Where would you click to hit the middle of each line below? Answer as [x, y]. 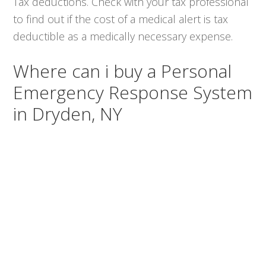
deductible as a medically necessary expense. [123, 36]
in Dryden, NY [68, 113]
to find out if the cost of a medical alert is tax [121, 19]
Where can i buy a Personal [123, 71]
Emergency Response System [133, 92]
